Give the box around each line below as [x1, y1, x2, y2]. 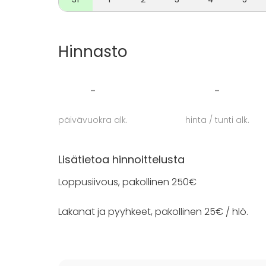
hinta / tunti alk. [185, 114, 249, 126]
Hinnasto [58, 41, 128, 62]
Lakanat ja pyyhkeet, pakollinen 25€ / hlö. [58, 205, 248, 218]
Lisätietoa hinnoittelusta [58, 152, 185, 167]
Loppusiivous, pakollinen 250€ [58, 175, 197, 189]
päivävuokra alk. [58, 114, 128, 126]
